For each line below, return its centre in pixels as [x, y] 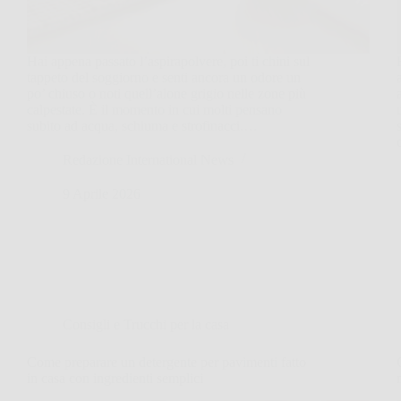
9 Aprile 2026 [102, 193]
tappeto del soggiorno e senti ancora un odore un [164, 77]
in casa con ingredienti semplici [115, 378]
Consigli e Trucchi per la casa [146, 324]
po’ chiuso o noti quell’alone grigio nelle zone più [166, 93]
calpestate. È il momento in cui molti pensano [154, 109]
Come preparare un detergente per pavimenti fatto [166, 362]
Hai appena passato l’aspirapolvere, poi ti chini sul [168, 61]
